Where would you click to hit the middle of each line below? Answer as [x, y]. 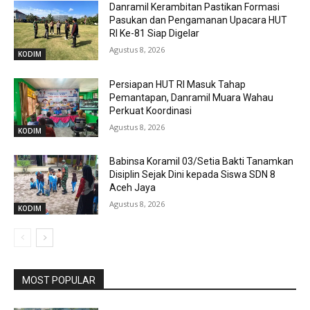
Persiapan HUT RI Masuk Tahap [178, 84]
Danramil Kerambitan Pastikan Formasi [195, 7]
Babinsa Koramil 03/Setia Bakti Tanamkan [202, 162]
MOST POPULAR [59, 281]
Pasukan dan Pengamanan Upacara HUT [199, 20]
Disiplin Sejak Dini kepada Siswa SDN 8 [193, 175]
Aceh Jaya [133, 188]
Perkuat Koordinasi [151, 110]
